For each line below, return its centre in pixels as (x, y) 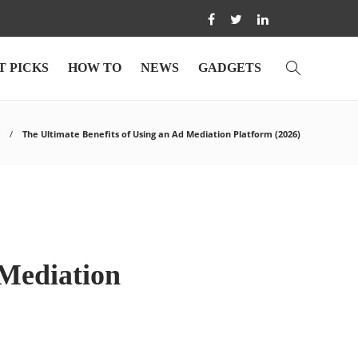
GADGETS (230, 68)
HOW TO (95, 68)
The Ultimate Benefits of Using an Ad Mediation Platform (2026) (161, 134)
